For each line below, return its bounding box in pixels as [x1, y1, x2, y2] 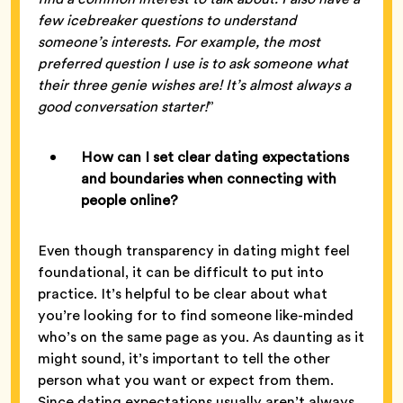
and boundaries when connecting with [81, 167, 336, 189]
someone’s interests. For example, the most [38, 31, 320, 52]
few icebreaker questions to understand [38, 9, 296, 31]
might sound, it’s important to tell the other [38, 347, 330, 369]
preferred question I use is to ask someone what [38, 52, 348, 74]
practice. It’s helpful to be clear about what [38, 282, 327, 304]
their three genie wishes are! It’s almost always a [38, 74, 351, 95]
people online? [81, 189, 182, 210]
